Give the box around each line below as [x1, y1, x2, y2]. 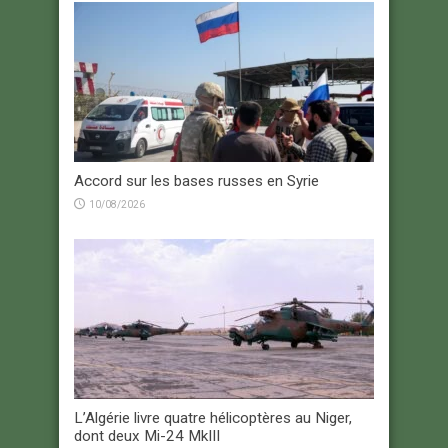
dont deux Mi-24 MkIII [74, 427, 220, 446]
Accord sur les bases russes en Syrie [74, 172, 319, 191]
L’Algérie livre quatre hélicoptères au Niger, [74, 409, 352, 428]
